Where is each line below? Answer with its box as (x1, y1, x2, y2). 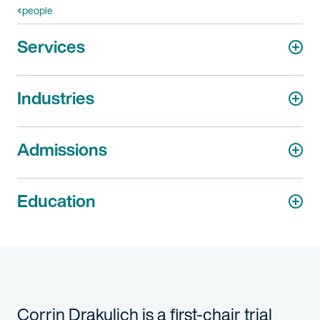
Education (17, 188, 96, 214)
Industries (17, 85, 94, 111)
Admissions (17, 136, 107, 162)
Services (17, 34, 85, 59)
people (22, 3, 53, 18)
